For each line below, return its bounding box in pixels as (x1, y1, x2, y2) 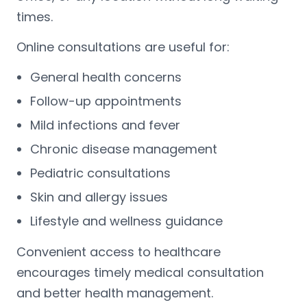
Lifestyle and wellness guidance (30, 212, 223, 230)
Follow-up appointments (30, 92, 182, 110)
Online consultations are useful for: (16, 38, 230, 56)
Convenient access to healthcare (16, 243, 221, 260)
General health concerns (30, 68, 182, 86)
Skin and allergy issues (30, 188, 168, 206)
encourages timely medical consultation (16, 263, 264, 281)
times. (16, 8, 53, 25)
